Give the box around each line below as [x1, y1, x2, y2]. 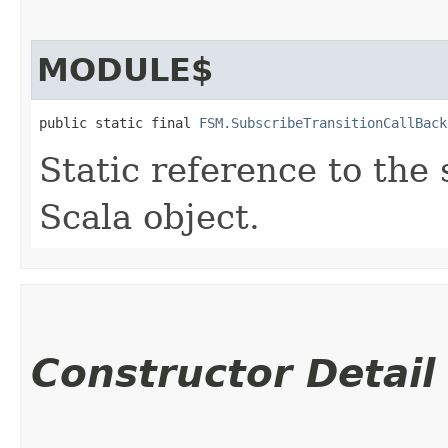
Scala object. [39, 196, 260, 237]
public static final [39, 114, 199, 131]
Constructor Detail [31, 350, 435, 396]
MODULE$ [37, 51, 213, 88]
